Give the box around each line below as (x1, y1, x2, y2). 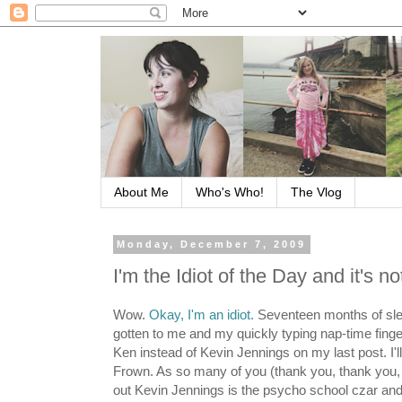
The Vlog (291, 185, 342, 200)
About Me (114, 185, 169, 200)
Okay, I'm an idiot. (149, 307, 254, 323)
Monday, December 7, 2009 (117, 239, 307, 250)
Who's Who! (196, 185, 264, 200)
